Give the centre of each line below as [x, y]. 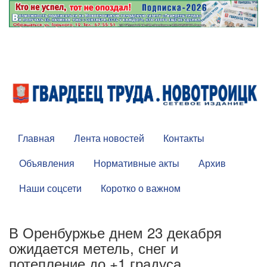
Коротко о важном [141, 188]
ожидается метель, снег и [94, 248]
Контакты [184, 138]
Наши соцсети [50, 188]
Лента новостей [109, 138]
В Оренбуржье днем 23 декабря [115, 232]
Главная [36, 138]
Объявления [47, 163]
